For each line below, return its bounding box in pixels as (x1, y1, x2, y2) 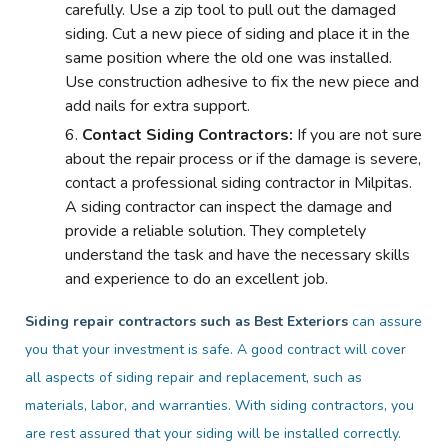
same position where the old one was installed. (65, 46, 392, 69)
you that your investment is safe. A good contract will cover (25, 339, 406, 359)
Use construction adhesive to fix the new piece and (65, 70, 419, 93)
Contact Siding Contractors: (82, 123, 297, 146)
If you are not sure (297, 123, 422, 146)
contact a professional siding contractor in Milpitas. (65, 171, 412, 194)
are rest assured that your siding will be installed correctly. (25, 423, 401, 443)
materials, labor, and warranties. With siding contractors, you (25, 395, 414, 415)
